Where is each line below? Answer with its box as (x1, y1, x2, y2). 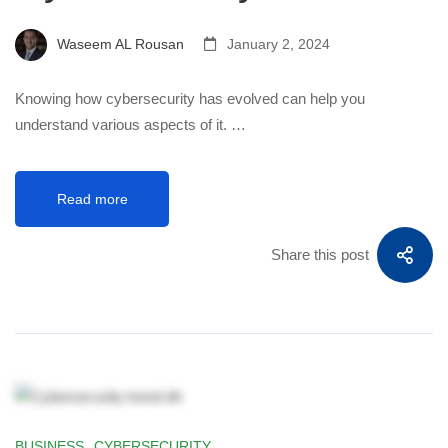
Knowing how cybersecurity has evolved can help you (15, 90, 365, 107)
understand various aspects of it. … (15, 116, 246, 133)
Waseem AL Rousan (53, 35, 184, 52)
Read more (56, 191, 128, 207)
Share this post (271, 246, 369, 263)
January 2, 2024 (223, 35, 330, 52)
